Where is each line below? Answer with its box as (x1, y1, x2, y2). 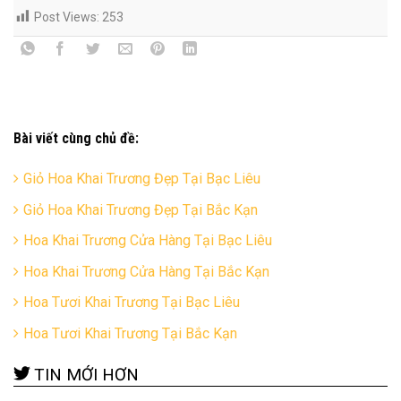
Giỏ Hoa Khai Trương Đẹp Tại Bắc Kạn (23, 200, 258, 218)
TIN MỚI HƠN (34, 363, 139, 385)
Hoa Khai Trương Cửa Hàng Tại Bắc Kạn (23, 262, 269, 280)
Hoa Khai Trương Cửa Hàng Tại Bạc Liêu (23, 232, 272, 250)
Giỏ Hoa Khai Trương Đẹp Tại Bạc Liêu (23, 170, 260, 188)
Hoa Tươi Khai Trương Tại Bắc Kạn (23, 325, 237, 343)
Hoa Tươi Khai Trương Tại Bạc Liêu (23, 294, 240, 311)
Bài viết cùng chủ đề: (13, 130, 139, 148)
